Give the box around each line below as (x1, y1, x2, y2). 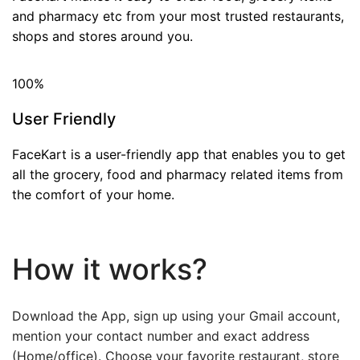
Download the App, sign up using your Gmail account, (12, 308, 340, 324)
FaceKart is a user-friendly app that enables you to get (12, 146, 346, 162)
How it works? (12, 252, 207, 287)
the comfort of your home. (12, 186, 174, 202)
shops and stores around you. (12, 28, 193, 44)
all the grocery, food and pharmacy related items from (12, 166, 343, 182)
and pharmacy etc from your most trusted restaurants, (12, 8, 344, 24)
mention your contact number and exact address (12, 328, 309, 344)
